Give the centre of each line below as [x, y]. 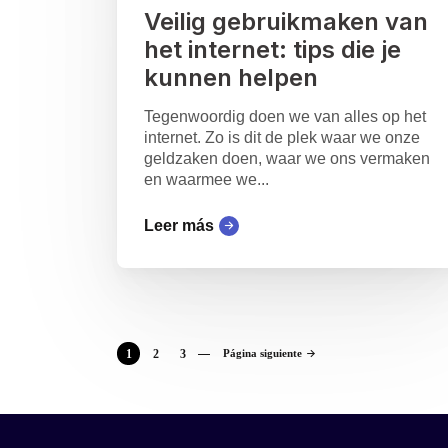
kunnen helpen [231, 78]
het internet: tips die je [272, 50]
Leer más [179, 226]
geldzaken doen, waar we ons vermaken [287, 159]
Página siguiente [262, 353]
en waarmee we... [206, 180]
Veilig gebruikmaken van [286, 22]
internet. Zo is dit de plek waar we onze [282, 138]
